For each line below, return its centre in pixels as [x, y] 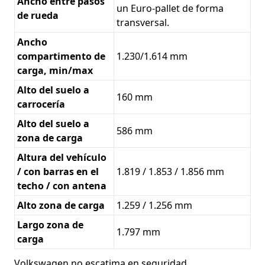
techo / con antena [62, 185]
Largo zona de [50, 224]
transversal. [143, 22]
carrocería [42, 104]
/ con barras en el [58, 171]
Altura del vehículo [62, 157]
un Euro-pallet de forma [170, 8]
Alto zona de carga [61, 205]
